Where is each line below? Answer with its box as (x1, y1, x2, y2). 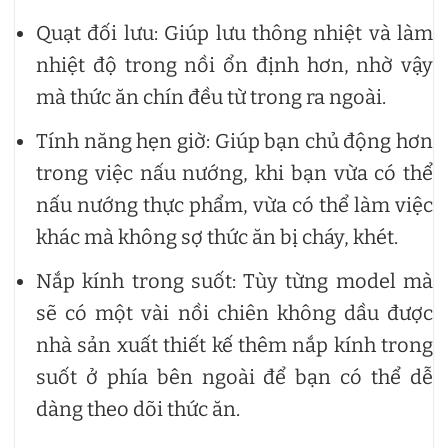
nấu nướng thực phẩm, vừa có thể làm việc (36, 193, 433, 218)
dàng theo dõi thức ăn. (36, 397, 240, 422)
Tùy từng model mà (243, 269, 434, 294)
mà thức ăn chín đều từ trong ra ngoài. (36, 85, 386, 110)
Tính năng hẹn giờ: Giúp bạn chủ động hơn (36, 129, 433, 154)
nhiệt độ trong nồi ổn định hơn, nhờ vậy (36, 53, 433, 78)
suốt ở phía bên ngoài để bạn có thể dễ (36, 365, 433, 390)
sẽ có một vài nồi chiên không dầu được (36, 301, 433, 326)
